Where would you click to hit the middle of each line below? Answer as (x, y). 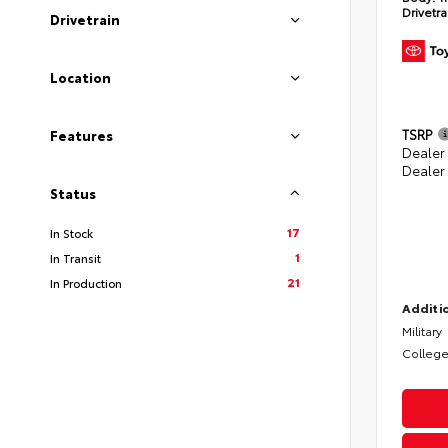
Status (73, 193)
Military (422, 330)
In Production (86, 283)
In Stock (71, 233)
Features (81, 135)
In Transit (75, 258)
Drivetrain (85, 19)
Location (80, 77)
